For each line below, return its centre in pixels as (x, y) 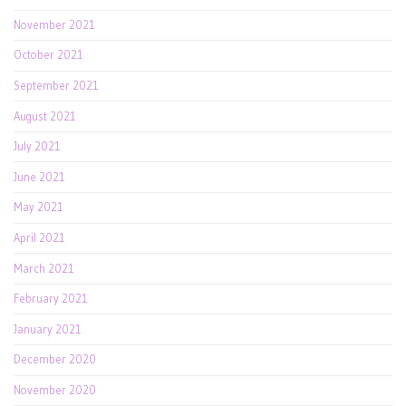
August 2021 (45, 116)
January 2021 (48, 329)
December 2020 (55, 360)
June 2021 (39, 177)
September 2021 (56, 86)
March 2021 (44, 268)
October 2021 (48, 55)
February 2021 (51, 299)
